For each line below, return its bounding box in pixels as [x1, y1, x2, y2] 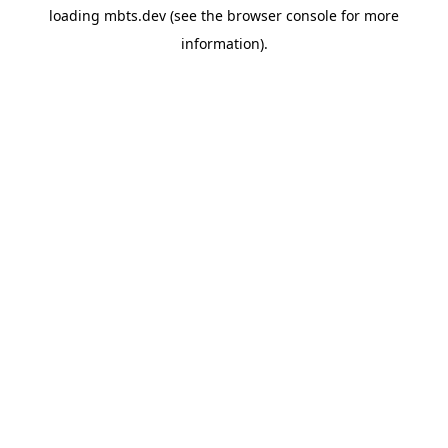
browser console [227, 6, 337, 25]
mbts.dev [104, 6, 166, 25]
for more [337, 6, 399, 25]
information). [180, 34, 268, 53]
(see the [166, 6, 223, 25]
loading [49, 6, 104, 25]
